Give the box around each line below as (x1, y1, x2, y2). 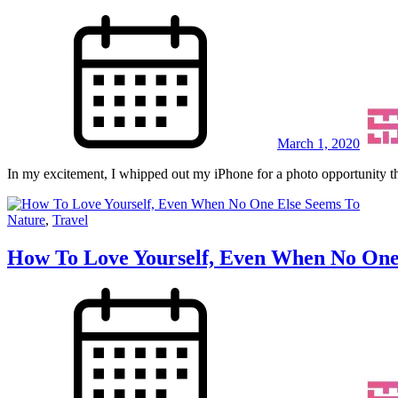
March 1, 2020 (277, 136, 360, 152)
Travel (52, 212, 88, 228)
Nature (7, 212, 45, 228)
